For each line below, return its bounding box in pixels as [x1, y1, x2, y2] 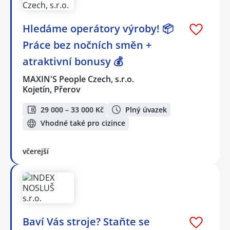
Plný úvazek [125, 104, 167, 114]
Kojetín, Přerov [23, 84, 81, 95]
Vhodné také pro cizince [41, 118, 125, 128]
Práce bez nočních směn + [23, 38, 151, 52]
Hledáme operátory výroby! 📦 [23, 22, 174, 36]
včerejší [23, 146, 49, 156]
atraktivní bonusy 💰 [23, 54, 123, 69]
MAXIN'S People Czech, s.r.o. [23, 73, 135, 85]
